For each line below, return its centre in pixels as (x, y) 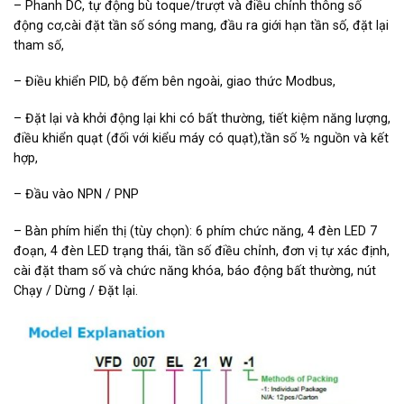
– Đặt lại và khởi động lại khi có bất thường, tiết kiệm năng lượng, (202, 118)
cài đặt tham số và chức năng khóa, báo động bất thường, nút (195, 270)
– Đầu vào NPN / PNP (76, 194)
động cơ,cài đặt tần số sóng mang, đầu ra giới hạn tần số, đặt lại (201, 25)
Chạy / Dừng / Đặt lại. (76, 290)
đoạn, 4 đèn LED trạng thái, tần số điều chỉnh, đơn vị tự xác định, (202, 250)
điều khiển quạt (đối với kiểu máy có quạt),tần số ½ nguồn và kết (201, 138)
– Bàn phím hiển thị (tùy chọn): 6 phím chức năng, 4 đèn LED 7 (195, 230)
